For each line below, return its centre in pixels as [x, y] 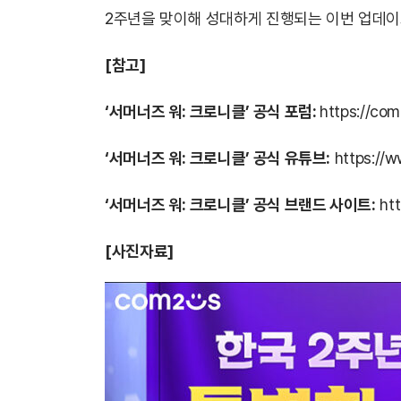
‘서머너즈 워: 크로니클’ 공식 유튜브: [218, 158]
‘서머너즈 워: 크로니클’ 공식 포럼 [209, 111]
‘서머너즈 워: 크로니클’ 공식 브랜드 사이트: [240, 205]
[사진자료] [139, 251]
